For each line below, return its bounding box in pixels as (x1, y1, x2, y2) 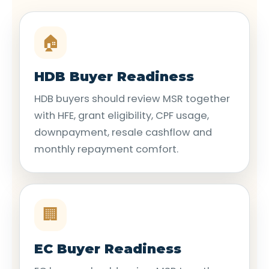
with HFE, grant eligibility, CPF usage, (34, 108, 209, 122)
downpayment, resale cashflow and (34, 125, 212, 139)
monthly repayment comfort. (34, 142, 178, 156)
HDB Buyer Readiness (34, 68, 194, 85)
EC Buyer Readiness (34, 240, 181, 257)
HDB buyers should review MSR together (34, 91, 230, 106)
